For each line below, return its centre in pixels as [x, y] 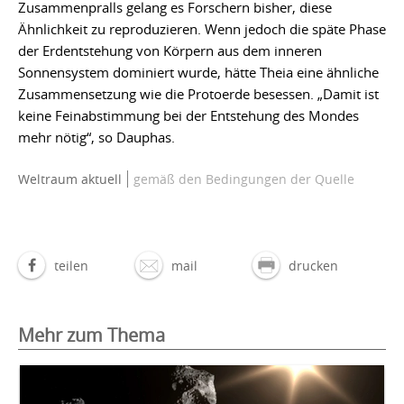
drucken [313, 265]
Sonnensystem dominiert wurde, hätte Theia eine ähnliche [198, 72]
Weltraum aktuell [70, 179]
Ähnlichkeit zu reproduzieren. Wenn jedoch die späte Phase [202, 28]
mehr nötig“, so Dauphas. [96, 137]
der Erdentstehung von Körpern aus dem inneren [170, 50]
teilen [71, 265]
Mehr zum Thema [92, 335]
